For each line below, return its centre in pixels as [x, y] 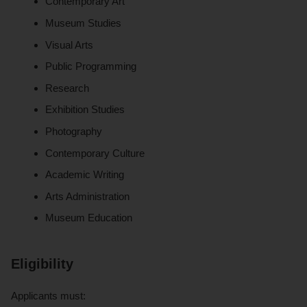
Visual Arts [70, 45]
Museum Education [89, 218]
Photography [74, 131]
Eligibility [42, 264]
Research [67, 88]
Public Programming [91, 66]
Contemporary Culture [95, 153]
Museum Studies [84, 23]
